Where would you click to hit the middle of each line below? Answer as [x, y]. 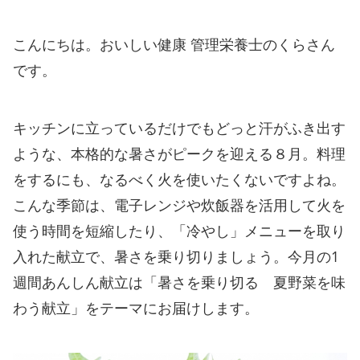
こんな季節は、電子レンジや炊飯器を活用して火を [179, 205]
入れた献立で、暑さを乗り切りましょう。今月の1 [176, 257]
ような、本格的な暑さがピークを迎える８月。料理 [179, 154]
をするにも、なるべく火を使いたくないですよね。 [179, 180]
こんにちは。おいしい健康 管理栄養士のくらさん [174, 45]
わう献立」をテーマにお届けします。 [136, 308]
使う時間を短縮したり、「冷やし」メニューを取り [179, 231]
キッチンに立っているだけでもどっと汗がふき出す [179, 128]
